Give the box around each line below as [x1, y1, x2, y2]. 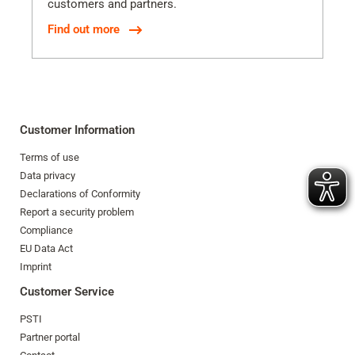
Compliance [20, 224, 73, 237]
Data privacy [20, 170, 75, 182]
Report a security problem [20, 206, 134, 219]
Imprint [20, 261, 52, 273]
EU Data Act [20, 242, 73, 255]
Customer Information [20, 123, 135, 138]
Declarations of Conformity [20, 188, 140, 200]
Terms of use [20, 151, 79, 164]
